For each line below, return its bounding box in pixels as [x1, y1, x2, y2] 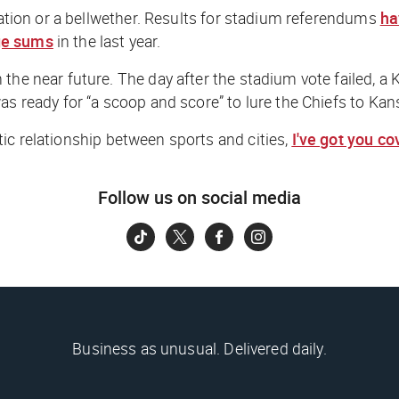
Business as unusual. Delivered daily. [72, 337, 327, 359]
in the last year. [53, 29, 161, 52]
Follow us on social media [98, 184, 301, 209]
